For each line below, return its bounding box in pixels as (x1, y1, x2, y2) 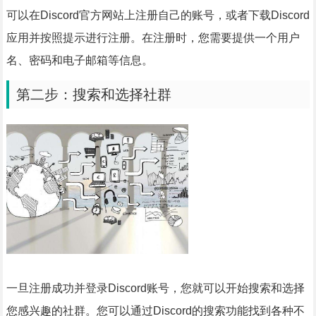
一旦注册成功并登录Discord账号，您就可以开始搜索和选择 (6, 282, 305, 295)
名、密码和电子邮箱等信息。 (6, 54, 153, 66)
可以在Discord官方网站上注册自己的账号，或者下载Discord (6, 9, 310, 21)
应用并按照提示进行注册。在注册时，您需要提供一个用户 (6, 32, 300, 44)
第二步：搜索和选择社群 (16, 87, 171, 102)
